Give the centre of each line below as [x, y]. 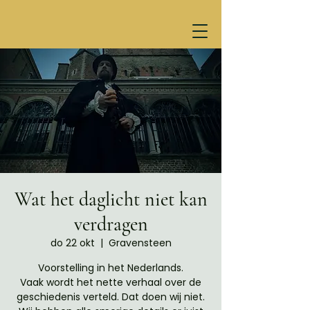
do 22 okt [72, 243]
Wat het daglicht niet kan [111, 199]
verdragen [111, 224]
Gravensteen [140, 243]
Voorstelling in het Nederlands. [111, 268]
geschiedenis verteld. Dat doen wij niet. [111, 297]
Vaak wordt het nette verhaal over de [111, 282]
